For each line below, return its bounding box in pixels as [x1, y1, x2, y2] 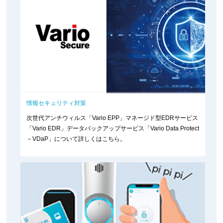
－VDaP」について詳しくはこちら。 [26, 135, 126, 143]
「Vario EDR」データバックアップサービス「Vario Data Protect [26, 125, 199, 132]
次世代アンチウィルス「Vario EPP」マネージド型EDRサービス [26, 114, 198, 122]
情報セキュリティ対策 [26, 100, 86, 107]
